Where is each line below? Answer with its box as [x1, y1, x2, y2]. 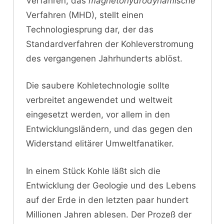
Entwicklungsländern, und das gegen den [26, 124, 192, 134]
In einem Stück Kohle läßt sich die [26, 165, 160, 176]
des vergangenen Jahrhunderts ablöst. [26, 53, 182, 63]
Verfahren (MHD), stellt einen [26, 9, 143, 20]
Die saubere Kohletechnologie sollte [26, 80, 169, 91]
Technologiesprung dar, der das [26, 24, 153, 34]
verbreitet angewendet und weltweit [26, 95, 172, 105]
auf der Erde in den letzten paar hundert [26, 194, 188, 205]
